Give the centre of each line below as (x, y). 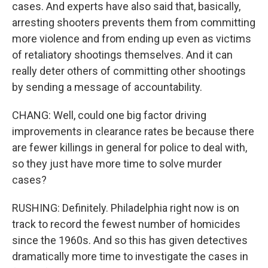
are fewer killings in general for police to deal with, (130, 147)
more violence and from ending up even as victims (132, 39)
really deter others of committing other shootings (129, 71)
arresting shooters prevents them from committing (134, 22)
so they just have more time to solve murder (117, 164)
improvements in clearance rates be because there (133, 131)
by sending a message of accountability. (107, 87)
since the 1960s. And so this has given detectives (130, 240)
